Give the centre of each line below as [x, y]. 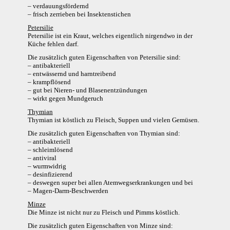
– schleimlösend [50, 150]
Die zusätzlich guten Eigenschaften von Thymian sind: [104, 133]
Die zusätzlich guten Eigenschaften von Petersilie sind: [104, 57]
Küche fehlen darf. [53, 44]
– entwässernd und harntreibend [72, 74]
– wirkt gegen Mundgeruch [65, 99]
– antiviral [42, 158]
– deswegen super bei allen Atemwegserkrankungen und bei [110, 183]
